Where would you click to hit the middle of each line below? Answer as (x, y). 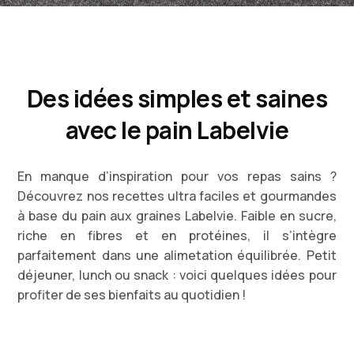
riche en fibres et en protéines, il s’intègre (177, 235)
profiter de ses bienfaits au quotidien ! (133, 295)
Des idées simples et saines (177, 98)
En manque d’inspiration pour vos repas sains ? (177, 176)
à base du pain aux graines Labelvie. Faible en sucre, (177, 216)
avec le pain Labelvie (177, 130)
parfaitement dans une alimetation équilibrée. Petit (177, 255)
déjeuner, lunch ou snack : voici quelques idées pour (177, 275)
